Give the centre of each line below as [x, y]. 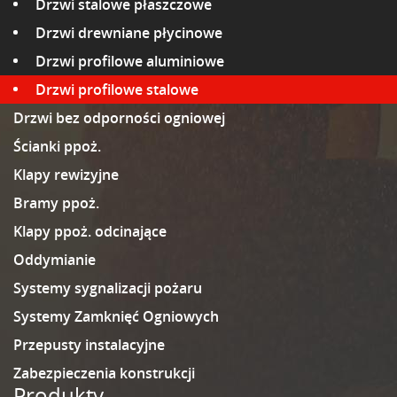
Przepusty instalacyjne [89, 345]
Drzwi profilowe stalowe [117, 90]
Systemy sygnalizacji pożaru [108, 288]
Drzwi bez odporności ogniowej [119, 118]
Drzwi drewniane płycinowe [129, 33]
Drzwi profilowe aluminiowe [130, 61]
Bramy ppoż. [56, 203]
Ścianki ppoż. [57, 146]
